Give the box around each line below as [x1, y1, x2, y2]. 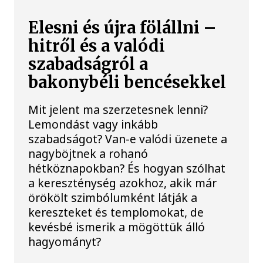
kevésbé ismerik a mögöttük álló [28, 218, 205, 235]
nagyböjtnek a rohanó [28, 145, 149, 161]
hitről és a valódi [28, 35, 166, 56]
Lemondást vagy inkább [28, 116, 159, 132]
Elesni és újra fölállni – [28, 17, 217, 38]
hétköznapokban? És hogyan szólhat [28, 160, 226, 176]
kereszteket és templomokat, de [28, 204, 204, 220]
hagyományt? [28, 233, 102, 249]
